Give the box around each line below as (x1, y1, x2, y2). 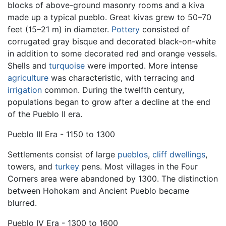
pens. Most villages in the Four (79, 161, 198, 172)
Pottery (111, 24, 140, 35)
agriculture (8, 73, 48, 83)
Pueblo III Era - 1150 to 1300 (8, 129, 115, 140)
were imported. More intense (85, 61, 198, 71)
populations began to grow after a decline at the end (8, 97, 210, 107)
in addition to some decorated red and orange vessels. (8, 48, 217, 59)
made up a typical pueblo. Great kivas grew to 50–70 (8, 12, 211, 23)
